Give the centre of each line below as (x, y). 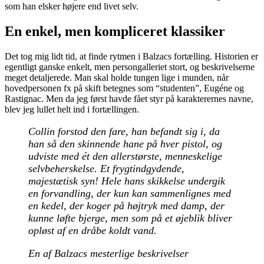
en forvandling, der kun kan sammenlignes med (130, 193)
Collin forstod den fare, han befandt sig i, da (124, 131)
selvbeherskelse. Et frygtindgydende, (106, 168)
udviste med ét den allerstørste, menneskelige (125, 156)
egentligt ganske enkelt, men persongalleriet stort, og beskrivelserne (130, 67)
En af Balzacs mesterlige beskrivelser (108, 253)
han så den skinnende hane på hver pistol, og (125, 143)
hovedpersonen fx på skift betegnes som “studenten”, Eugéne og (124, 88)
